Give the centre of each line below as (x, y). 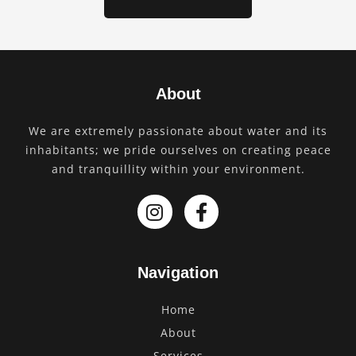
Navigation (178, 273)
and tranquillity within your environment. (178, 169)
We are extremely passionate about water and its (178, 131)
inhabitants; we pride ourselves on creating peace (178, 150)
